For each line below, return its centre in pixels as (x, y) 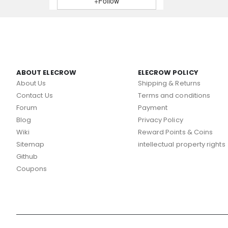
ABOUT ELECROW (46, 72)
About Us (31, 83)
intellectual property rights (181, 144)
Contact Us (35, 95)
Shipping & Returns (169, 83)
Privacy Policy (160, 120)
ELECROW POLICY (168, 72)
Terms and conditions (174, 95)
